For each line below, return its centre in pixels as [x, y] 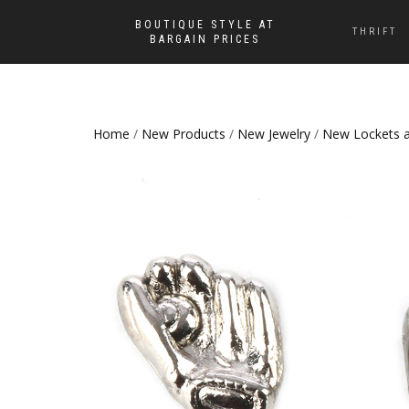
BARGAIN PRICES [205, 39]
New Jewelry [274, 134]
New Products [184, 134]
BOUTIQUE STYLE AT [205, 25]
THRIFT [375, 31]
